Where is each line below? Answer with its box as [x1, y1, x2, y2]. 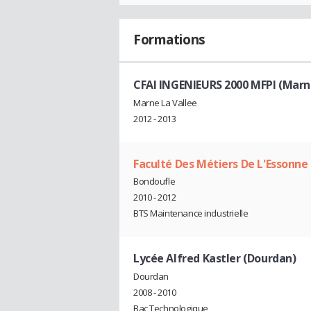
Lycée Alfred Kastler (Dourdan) [133, 251, 296, 267]
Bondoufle [133, 175, 176, 188]
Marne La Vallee [133, 96, 197, 109]
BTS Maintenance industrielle [133, 207, 249, 220]
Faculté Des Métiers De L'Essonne [133, 155, 308, 171]
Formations [133, 30, 205, 49]
